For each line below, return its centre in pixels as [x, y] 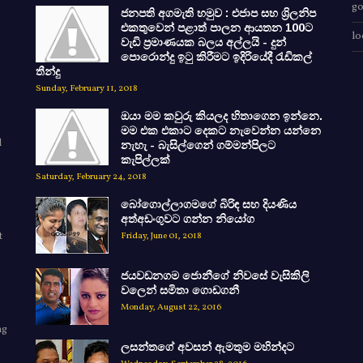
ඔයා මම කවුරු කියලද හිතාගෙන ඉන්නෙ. [222, 115]
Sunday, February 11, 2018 [87, 88]
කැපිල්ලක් [145, 159]
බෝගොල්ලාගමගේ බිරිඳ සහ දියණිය [209, 204]
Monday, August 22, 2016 [171, 307]
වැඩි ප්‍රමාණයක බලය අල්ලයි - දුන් [203, 42]
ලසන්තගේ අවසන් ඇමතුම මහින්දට [207, 347]
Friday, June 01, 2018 [161, 236]
